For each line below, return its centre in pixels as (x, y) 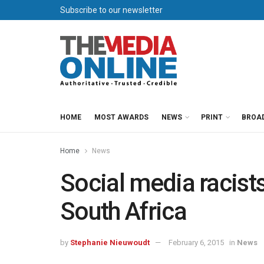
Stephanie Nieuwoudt (110, 242)
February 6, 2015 (196, 242)
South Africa (123, 211)
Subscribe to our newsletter (111, 10)
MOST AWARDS (121, 117)
